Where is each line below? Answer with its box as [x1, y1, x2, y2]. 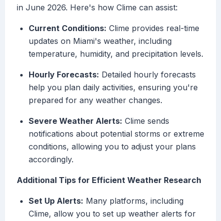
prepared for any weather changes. [29, 95, 162, 106]
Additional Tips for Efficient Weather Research [17, 175, 201, 185]
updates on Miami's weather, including [29, 36, 172, 46]
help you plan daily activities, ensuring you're [29, 82, 198, 93]
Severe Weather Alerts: [29, 116, 122, 126]
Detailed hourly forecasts [99, 70, 196, 80]
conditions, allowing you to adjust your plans [29, 142, 196, 152]
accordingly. [29, 154, 74, 165]
